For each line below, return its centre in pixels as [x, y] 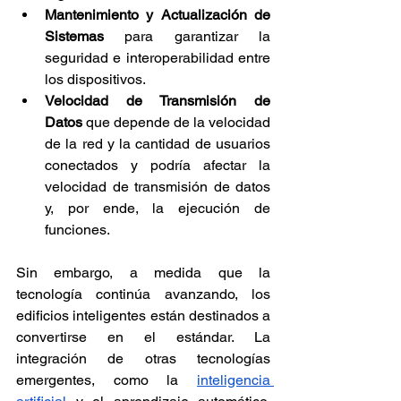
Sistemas [74, 37]
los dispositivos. [95, 80]
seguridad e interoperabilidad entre [158, 58]
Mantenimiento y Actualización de [158, 15]
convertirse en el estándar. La [143, 337]
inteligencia [234, 380]
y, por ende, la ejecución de [158, 209]
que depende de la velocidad [176, 123]
